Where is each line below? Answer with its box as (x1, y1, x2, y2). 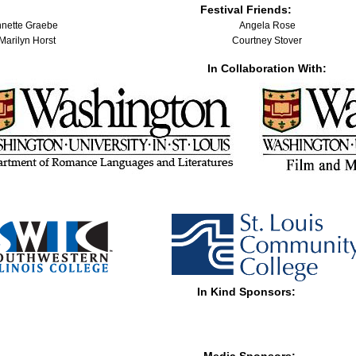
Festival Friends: (199, 3, 292, 17)
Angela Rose (238, 20, 296, 32)
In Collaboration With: (207, 62, 327, 75)
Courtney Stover (232, 35, 302, 47)
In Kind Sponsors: (197, 285, 296, 299)
